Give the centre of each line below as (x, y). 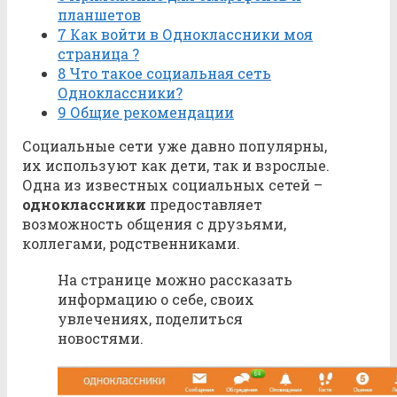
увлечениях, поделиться (150, 319)
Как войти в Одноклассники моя (190, 35)
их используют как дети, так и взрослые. (176, 166)
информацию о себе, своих (156, 300)
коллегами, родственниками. (131, 244)
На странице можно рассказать (175, 280)
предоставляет (204, 205)
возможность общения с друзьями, (154, 224)
